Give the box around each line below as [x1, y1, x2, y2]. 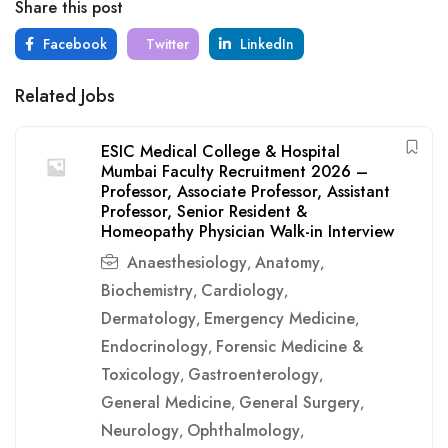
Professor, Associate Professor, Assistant [101, 180, 390, 203]
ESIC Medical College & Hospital [101, 140, 340, 163]
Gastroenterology [188, 363, 319, 386]
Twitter [142, 34, 189, 54]
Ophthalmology [187, 419, 300, 442]
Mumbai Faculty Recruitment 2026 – [101, 160, 368, 183]
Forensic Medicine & [216, 335, 363, 358]
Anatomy [255, 251, 320, 274]
